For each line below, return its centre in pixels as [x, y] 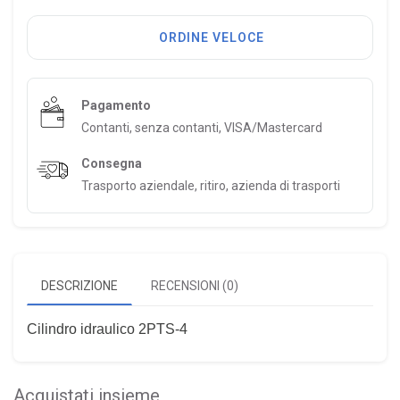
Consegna [112, 163]
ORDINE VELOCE [212, 37]
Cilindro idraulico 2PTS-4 [107, 329]
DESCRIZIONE [79, 285]
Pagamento [116, 105]
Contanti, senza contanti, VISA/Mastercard [202, 127]
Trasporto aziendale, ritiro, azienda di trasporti [211, 185]
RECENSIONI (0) [195, 285]
